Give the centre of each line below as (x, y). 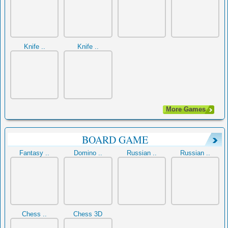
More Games (186, 109)
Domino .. (88, 153)
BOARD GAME (115, 139)
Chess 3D (88, 214)
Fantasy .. (35, 153)
